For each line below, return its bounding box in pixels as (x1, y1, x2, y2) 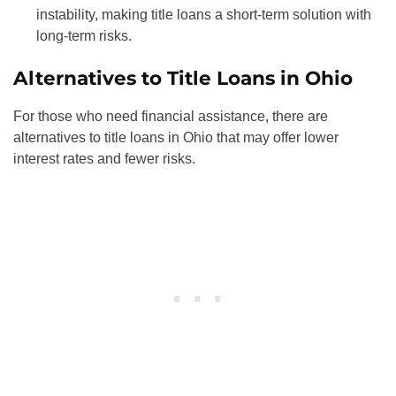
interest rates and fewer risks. (13, 150, 195, 166)
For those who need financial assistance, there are (13, 108, 328, 124)
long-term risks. (35, 27, 132, 43)
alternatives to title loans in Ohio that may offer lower (13, 129, 339, 145)
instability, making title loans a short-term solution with (35, 6, 371, 22)
